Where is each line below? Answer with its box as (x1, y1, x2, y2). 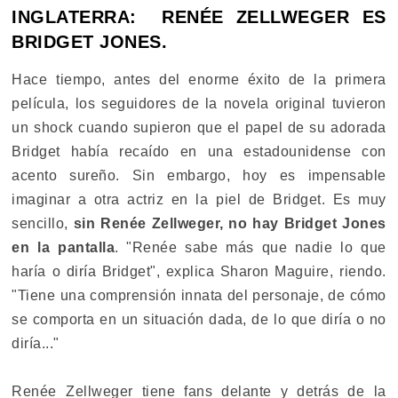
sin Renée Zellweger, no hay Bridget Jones (73, 215, 386, 231)
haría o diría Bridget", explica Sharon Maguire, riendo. (12, 263, 386, 279)
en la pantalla (12, 239, 115, 255)
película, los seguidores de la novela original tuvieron (12, 95, 386, 111)
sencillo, (12, 215, 74, 231)
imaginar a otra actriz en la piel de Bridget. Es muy (12, 191, 386, 207)
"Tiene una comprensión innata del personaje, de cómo (12, 287, 386, 303)
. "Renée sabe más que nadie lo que (115, 239, 386, 255)
